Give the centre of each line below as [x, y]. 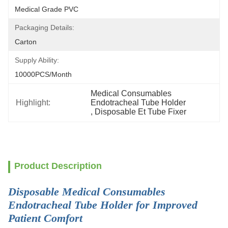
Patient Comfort [45, 218]
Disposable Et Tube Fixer [141, 112]
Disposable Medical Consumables [87, 192]
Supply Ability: [37, 60]
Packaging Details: [45, 27]
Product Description [58, 166]
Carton [26, 42]
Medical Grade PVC [47, 9]
